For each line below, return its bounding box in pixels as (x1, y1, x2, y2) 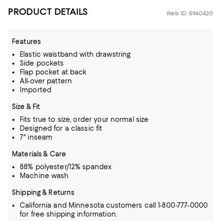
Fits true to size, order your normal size (20, 115, 149, 123)
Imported (20, 86, 52, 94)
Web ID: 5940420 (166, 10, 213, 17)
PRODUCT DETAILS (8, 6, 88, 17)
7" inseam (20, 133, 53, 141)
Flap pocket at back (20, 68, 87, 76)
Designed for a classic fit (20, 124, 103, 132)
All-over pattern (20, 77, 73, 85)
